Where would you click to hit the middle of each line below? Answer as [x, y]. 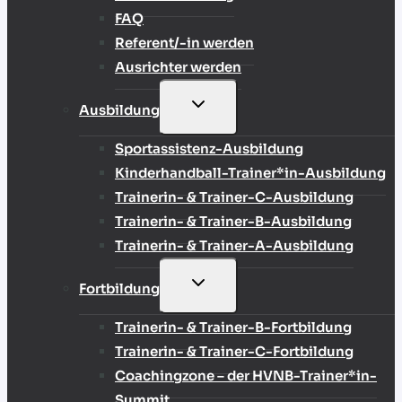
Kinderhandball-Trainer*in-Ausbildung [250, 173]
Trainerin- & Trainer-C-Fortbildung [234, 352]
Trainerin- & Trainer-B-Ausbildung [233, 222]
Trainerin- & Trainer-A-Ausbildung [234, 246]
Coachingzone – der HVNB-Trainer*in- [246, 376]
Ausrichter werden [178, 67]
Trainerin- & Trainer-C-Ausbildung [234, 197]
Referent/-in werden [184, 43]
